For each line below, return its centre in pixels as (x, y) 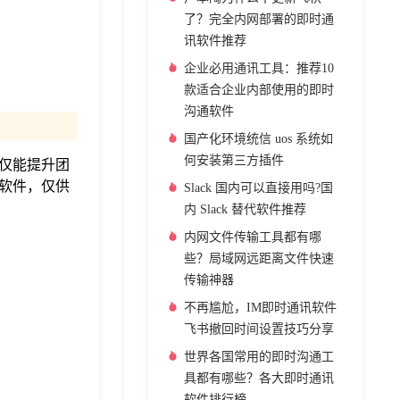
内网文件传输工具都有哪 (253, 237)
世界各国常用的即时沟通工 (259, 357)
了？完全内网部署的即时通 (259, 19)
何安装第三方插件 (234, 160)
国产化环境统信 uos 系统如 (258, 139)
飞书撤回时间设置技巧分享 (259, 329)
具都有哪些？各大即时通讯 (259, 378)
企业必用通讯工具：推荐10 (259, 68)
